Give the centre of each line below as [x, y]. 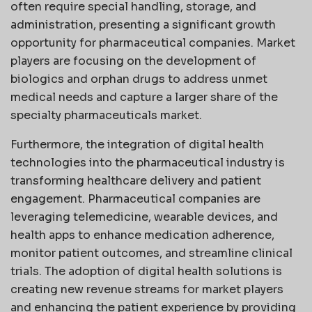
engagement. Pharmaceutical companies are [135, 198]
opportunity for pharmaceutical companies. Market [153, 42]
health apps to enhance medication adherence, [142, 235]
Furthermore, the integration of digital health [137, 144]
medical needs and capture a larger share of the [144, 97]
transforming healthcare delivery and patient [136, 180]
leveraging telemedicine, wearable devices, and [144, 217]
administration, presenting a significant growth [143, 24]
